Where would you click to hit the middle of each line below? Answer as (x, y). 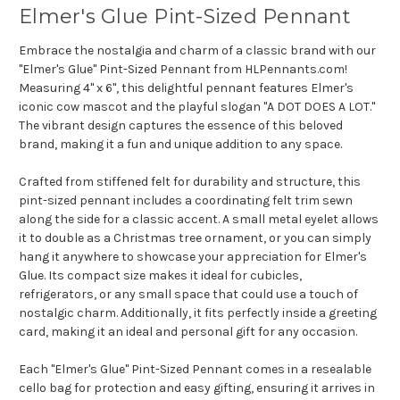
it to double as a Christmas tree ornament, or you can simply (195, 238)
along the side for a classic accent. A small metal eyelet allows (199, 220)
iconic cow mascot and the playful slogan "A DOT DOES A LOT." (197, 107)
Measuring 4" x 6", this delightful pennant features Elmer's (186, 88)
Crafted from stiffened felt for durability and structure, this (190, 182)
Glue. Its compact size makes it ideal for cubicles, (160, 276)
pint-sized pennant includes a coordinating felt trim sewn (186, 201)
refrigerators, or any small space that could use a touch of (188, 295)
